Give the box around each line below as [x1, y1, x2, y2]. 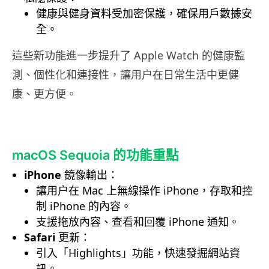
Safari [24, 230, 58, 245]
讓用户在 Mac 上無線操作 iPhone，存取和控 [36, 183, 253, 198]
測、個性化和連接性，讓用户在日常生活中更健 [12, 67, 239, 82]
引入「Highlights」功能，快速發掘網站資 [36, 246, 240, 261]
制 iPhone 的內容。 [36, 199, 131, 214]
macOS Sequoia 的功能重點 [12, 147, 179, 163]
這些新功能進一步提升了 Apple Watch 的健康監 [12, 48, 245, 63]
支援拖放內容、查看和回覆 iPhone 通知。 [36, 214, 240, 229]
